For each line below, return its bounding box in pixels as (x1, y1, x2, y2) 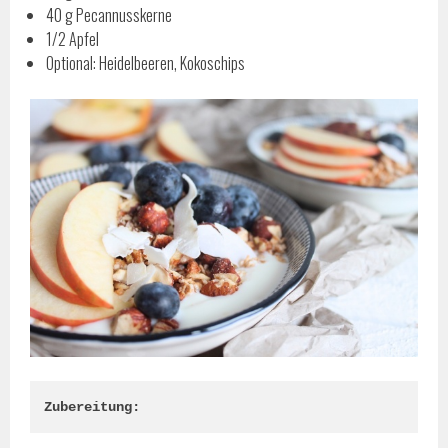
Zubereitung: (44, 399, 141, 416)
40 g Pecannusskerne (46, 3, 173, 28)
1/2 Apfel (46, 27, 100, 52)
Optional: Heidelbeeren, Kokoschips (46, 51, 246, 76)
